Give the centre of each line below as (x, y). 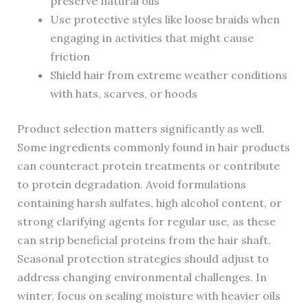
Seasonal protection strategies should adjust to (143, 259)
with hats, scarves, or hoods (123, 94)
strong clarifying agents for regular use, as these (146, 222)
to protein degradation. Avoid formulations (131, 185)
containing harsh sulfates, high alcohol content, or (149, 203)
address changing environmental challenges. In (142, 277)
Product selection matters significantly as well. (141, 129)
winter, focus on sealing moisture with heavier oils (148, 296)
